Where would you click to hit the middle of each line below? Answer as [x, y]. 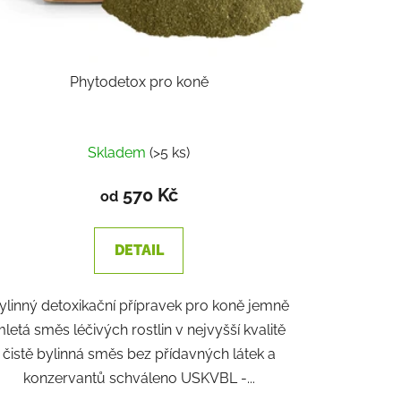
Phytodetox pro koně [139, 82]
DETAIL [139, 251]
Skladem [119, 153]
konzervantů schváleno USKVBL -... [139, 379]
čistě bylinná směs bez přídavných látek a [139, 354]
